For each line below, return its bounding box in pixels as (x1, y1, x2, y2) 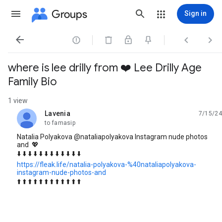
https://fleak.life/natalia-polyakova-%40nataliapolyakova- (17, 160, 196, 168)
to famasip (45, 119, 75, 126)
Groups (52, 7, 87, 21)
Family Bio (8, 74, 57, 88)
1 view (8, 96, 28, 105)
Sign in (184, 9, 207, 17)
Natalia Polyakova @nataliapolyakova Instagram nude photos (17, 132, 208, 141)
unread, (45, 113, 68, 121)
